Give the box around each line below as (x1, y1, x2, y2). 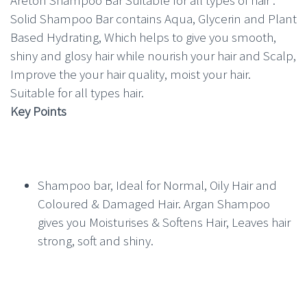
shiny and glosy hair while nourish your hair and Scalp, (10, 47, 296, 64)
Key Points (10, 102, 66, 119)
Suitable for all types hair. (10, 84, 144, 101)
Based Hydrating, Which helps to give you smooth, (10, 28, 276, 45)
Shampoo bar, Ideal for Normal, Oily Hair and (38, 176, 277, 193)
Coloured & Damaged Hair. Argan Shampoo (38, 195, 270, 212)
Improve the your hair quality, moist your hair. (10, 65, 251, 82)
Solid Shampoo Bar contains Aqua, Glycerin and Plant (10, 10, 297, 27)
